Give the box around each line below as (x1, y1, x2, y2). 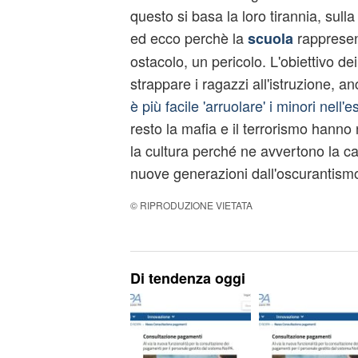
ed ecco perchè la (129, 27, 248, 48)
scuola (247, 28, 293, 49)
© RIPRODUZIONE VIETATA (129, 198, 253, 212)
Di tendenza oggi (129, 268, 245, 288)
